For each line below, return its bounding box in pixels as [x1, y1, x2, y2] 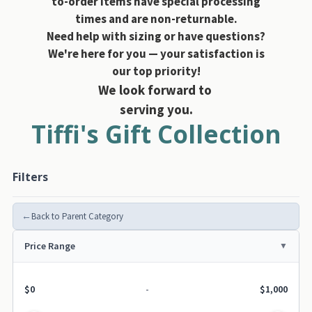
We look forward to [97, 81, 214, 98]
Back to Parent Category [31, 210, 123, 222]
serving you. [119, 100, 193, 118]
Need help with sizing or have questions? [47, 28, 265, 44]
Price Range [24, 239, 75, 252]
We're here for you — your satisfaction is [47, 45, 265, 61]
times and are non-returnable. [75, 10, 237, 26]
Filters [13, 169, 48, 185]
